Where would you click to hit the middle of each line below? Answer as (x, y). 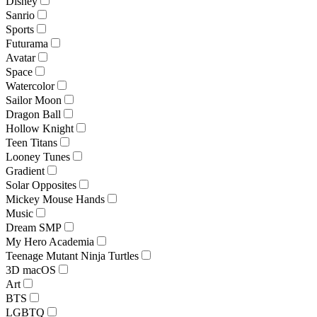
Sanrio (20, 15)
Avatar (21, 57)
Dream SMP (34, 227)
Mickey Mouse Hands (55, 199)
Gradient (25, 171)
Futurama (27, 43)
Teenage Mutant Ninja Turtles (72, 255)
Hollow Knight (40, 128)
